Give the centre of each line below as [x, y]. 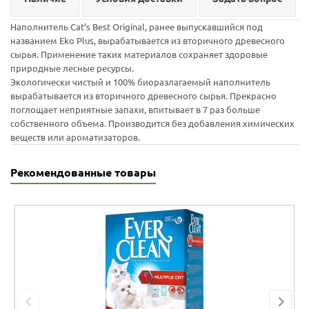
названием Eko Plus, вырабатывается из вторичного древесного [148, 41]
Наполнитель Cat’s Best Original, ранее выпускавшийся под [137, 27]
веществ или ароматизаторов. [75, 138]
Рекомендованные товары [83, 173]
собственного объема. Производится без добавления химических [152, 124]
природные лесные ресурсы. [72, 69]
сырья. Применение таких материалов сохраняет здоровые [139, 55]
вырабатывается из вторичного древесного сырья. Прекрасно [143, 96]
